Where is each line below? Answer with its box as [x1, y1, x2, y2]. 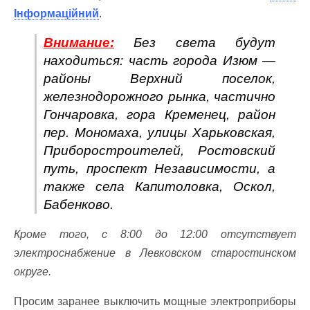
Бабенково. [44, 197, 113, 212]
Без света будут [114, 35, 275, 50]
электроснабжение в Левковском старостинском [14, 247, 296, 259]
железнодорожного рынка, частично [44, 89, 275, 104]
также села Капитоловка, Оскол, [44, 179, 275, 194]
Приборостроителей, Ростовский [44, 143, 275, 158]
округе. [14, 266, 51, 277]
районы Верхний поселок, [44, 71, 275, 86]
